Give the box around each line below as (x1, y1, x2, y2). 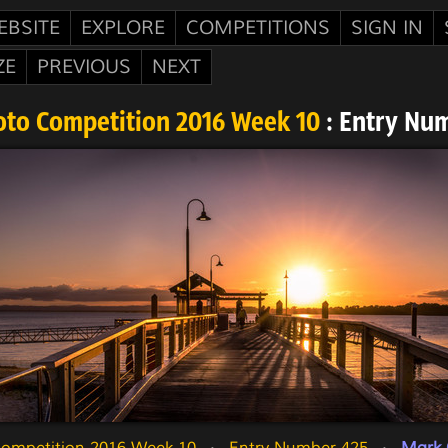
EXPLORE (81, 16, 165, 40)
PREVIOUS (37, 55, 131, 79)
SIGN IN (351, 16, 423, 40)
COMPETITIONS (186, 16, 330, 40)
